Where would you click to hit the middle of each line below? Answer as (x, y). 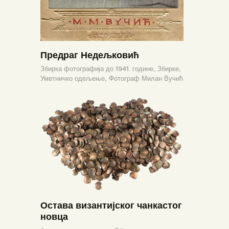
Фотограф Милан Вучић (146, 79)
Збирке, (169, 69)
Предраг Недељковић (90, 55)
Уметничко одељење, (75, 79)
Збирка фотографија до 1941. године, (99, 69)
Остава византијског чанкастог (111, 205)
